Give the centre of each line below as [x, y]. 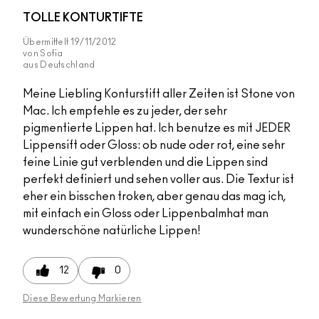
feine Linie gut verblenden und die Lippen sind [145, 163]
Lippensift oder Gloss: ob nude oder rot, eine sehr [154, 146]
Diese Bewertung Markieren [82, 299]
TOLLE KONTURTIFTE [83, 18]
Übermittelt [47, 42]
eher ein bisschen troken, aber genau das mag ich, [154, 197]
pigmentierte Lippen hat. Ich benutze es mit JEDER [157, 129]
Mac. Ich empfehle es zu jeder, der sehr [125, 111]
